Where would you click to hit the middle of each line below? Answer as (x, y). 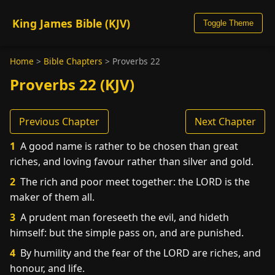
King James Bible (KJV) (71, 23)
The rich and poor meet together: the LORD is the (134, 182)
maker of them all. (52, 197)
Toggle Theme (228, 23)
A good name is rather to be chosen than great (128, 146)
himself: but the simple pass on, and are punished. (127, 233)
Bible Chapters (73, 61)
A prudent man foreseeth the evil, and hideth (123, 217)
